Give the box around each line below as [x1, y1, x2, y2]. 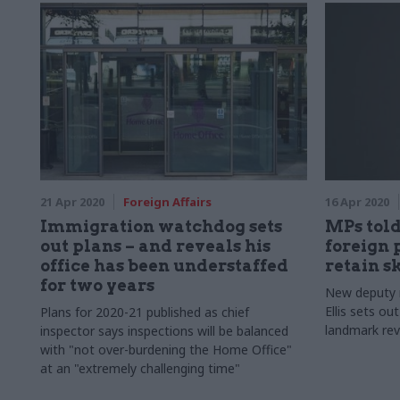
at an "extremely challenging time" [40, 360, 240, 377]
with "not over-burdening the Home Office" [40, 341, 292, 358]
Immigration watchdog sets [40, 217, 282, 236]
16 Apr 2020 [324, 194, 389, 210]
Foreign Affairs [123, 194, 212, 210]
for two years [40, 276, 154, 295]
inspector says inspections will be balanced [40, 322, 288, 339]
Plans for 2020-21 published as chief [40, 304, 249, 321]
